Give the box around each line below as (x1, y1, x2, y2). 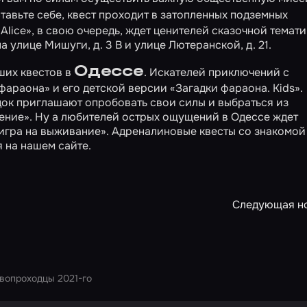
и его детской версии (50, 81, 170, 95)
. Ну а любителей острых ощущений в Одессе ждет (29, 110, 298, 124)
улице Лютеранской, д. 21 (134, 38, 269, 52)
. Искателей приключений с (143, 65, 289, 79)
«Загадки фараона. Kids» (170, 81, 300, 95)
